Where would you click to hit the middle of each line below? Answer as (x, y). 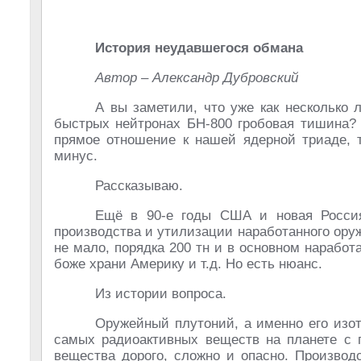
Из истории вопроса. (161, 294)
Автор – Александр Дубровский (197, 78)
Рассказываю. (139, 186)
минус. (76, 156)
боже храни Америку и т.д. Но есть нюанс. (188, 264)
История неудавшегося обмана (199, 48)
